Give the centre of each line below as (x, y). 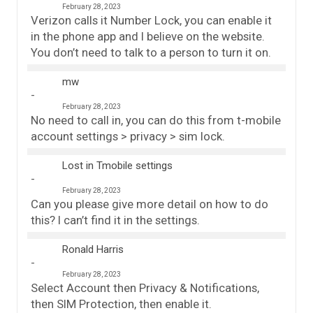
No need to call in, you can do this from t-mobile (156, 121)
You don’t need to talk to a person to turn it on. (151, 53)
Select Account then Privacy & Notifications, (145, 288)
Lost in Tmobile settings (117, 166)
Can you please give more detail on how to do (150, 204)
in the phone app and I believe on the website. (148, 37)
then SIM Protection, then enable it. (121, 304)
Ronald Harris (93, 250)
